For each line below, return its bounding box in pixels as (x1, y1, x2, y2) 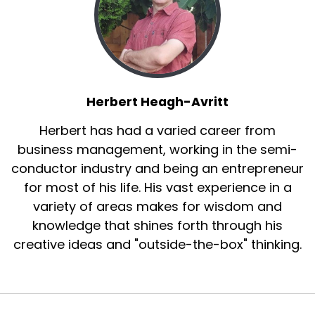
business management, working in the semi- (18, 140, 297, 158)
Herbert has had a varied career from (39, 121, 276, 139)
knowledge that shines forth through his (32, 216, 283, 234)
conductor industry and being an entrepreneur (11, 159, 304, 177)
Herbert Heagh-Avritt (86, 93, 229, 110)
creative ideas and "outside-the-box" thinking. (13, 235, 302, 253)
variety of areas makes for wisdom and (33, 197, 282, 215)
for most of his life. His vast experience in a (23, 178, 292, 196)
